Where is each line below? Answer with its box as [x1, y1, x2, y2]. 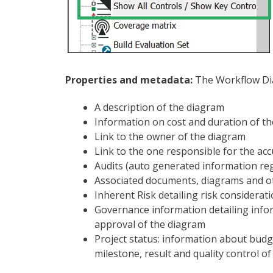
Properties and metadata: [65, 73, 195, 87]
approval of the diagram [94, 218, 205, 232]
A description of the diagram [94, 101, 224, 115]
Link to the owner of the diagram [94, 130, 246, 144]
